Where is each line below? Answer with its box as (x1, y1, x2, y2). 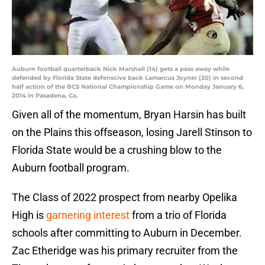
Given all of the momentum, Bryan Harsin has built (12, 108, 246, 121)
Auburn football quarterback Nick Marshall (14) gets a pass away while (12, 65, 230, 73)
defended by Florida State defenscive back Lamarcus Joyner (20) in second (12, 74, 243, 82)
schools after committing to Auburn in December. (12, 227, 242, 240)
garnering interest (46, 209, 130, 222)
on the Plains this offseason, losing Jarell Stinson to (12, 126, 252, 139)
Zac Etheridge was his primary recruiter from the (12, 244, 238, 257)
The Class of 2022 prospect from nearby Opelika (12, 191, 237, 204)
